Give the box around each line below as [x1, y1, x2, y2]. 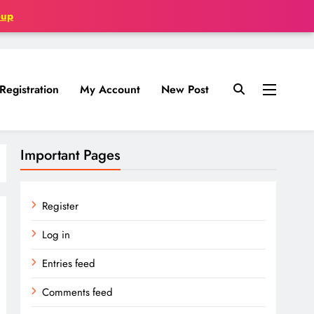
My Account [79, 81, 140, 98]
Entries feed [42, 256, 96, 272]
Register [42, 198, 79, 214]
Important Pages [20, 144, 121, 166]
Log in [42, 227, 71, 243]
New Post [161, 81, 209, 98]
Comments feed [42, 285, 114, 301]
